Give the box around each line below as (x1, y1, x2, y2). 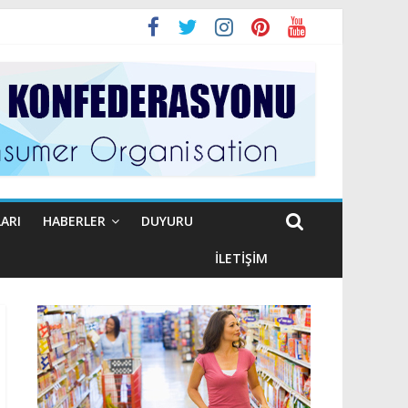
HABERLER (43, 212, 106, 229)
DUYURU (141, 212, 193, 229)
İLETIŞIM (215, 250, 268, 267)
